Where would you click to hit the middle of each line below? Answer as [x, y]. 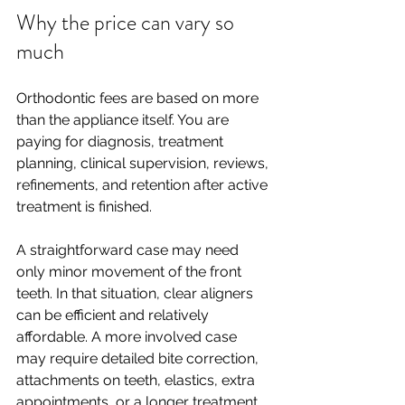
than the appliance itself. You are [124, 120]
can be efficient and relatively [114, 315]
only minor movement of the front [131, 272]
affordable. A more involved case [128, 337]
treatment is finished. [84, 207]
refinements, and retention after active [144, 185]
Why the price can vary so [127, 23]
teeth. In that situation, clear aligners [137, 293]
